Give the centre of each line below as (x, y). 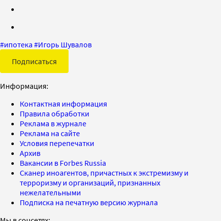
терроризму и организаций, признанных (90, 182)
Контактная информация (63, 103)
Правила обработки (55, 113)
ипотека (18, 44)
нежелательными (50, 192)
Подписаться (34, 61)
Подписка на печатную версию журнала (89, 202)
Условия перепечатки (57, 143)
